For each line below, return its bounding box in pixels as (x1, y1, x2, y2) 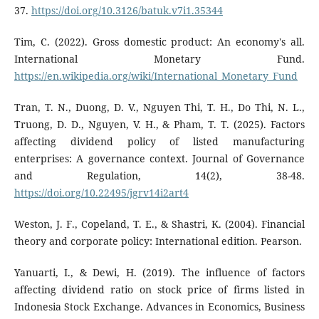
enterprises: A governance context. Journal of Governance (14, 152, 305, 166)
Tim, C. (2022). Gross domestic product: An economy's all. (14, 35, 305, 49)
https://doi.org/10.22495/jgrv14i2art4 (14, 186, 189, 200)
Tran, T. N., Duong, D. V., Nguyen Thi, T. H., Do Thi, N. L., (14, 100, 305, 115)
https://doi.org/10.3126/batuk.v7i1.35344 (31, 4, 223, 18)
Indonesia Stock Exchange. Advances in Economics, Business (14, 300, 305, 314)
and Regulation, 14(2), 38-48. (14, 169, 305, 183)
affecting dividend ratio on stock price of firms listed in (14, 283, 305, 297)
